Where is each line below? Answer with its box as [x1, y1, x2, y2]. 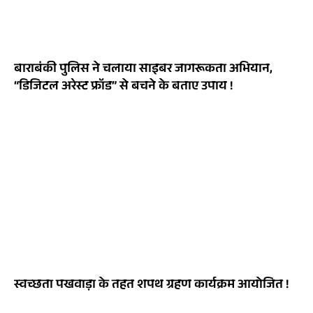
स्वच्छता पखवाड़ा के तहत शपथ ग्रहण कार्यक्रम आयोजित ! [14, 275, 289, 297]
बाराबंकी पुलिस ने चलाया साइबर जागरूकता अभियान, [14, 59, 272, 81]
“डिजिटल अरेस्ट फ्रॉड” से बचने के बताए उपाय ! [14, 77, 233, 99]
